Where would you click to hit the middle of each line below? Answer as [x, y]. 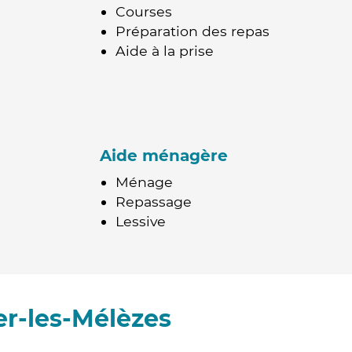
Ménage [144, 182]
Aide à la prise [165, 51]
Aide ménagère [164, 156]
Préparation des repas [192, 31]
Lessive [141, 221]
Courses [144, 11]
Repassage [154, 202]
